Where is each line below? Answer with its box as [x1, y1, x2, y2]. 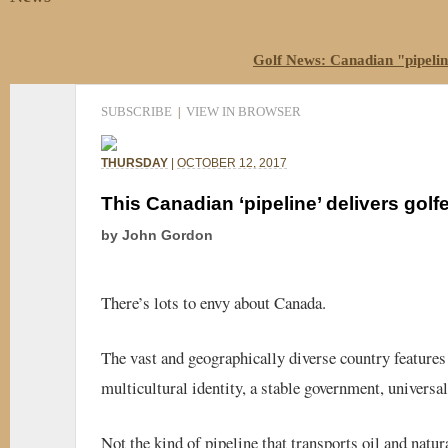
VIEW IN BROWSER [186, 103, 301, 119]
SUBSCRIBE [101, 103, 172, 119]
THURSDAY [101, 155, 168, 170]
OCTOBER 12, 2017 [177, 155, 287, 170]
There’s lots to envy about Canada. [101, 290, 326, 314]
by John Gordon [101, 226, 213, 243]
